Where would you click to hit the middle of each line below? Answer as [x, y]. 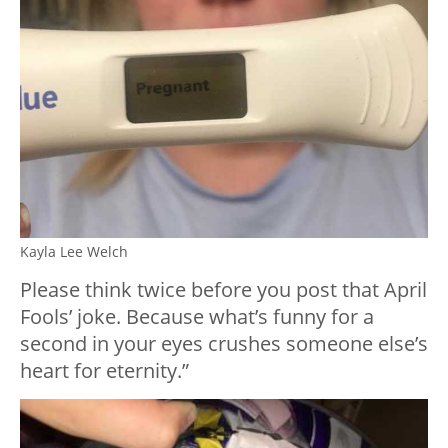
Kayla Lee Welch [74, 251]
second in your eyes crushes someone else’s [224, 343]
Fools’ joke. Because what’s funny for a [197, 316]
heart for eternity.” [104, 370]
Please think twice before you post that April [223, 289]
